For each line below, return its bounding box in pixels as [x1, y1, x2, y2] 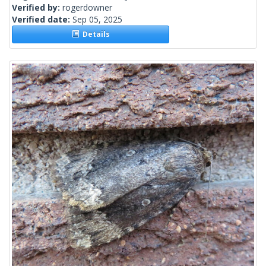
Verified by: [12, 2, 62, 14]
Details [78, 29, 110, 40]
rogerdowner [62, 2, 112, 14]
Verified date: [12, 14, 72, 26]
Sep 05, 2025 [72, 14, 122, 26]
